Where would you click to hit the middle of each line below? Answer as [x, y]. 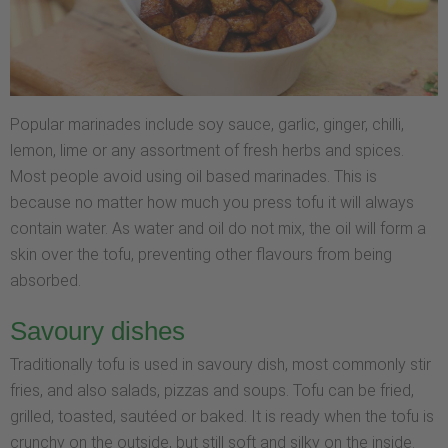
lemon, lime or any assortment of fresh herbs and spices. [207, 150]
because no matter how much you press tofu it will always [212, 202]
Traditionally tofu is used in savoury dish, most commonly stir [220, 365]
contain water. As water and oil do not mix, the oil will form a [218, 228]
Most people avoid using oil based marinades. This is [193, 176]
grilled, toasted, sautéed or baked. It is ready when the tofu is [222, 417]
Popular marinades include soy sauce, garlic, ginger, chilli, [207, 124]
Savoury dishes [97, 331]
